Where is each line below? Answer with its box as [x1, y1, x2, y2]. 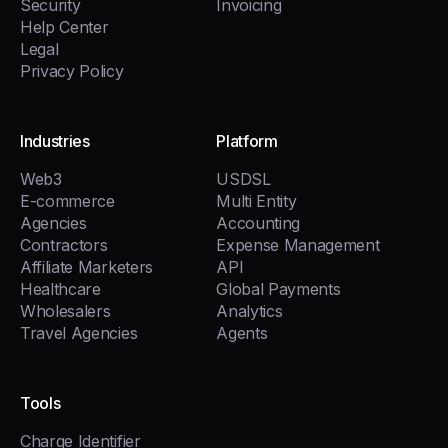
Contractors [20, 235, 108, 256]
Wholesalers [20, 301, 111, 322]
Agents [216, 323, 268, 344]
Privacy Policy [20, 61, 124, 82]
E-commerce [20, 191, 115, 212]
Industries [20, 131, 90, 152]
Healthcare [20, 279, 101, 300]
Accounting [216, 213, 301, 234]
